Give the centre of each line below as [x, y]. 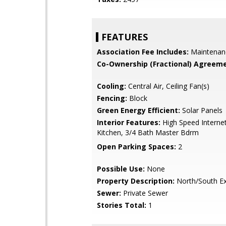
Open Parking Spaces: [136, 147]
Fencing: [112, 98]
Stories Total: [122, 205]
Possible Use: [121, 169]
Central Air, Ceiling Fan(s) [168, 86]
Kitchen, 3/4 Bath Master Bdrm [148, 132]
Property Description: [136, 181]
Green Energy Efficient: [138, 110]
